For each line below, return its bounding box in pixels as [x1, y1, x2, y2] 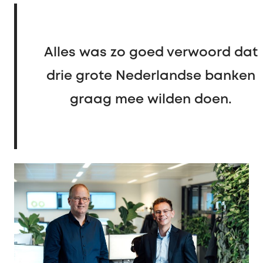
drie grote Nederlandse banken [46, 70, 255, 83]
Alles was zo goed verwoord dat [43, 47, 258, 59]
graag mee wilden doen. [69, 94, 232, 106]
